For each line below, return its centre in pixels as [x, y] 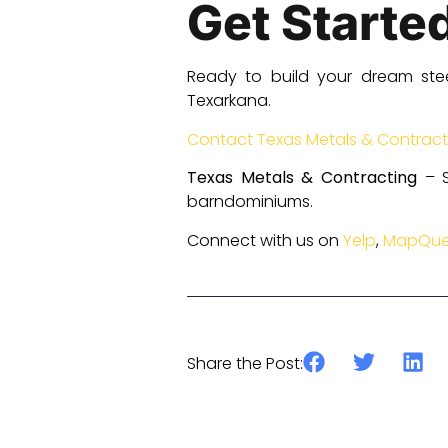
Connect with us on [265, 240]
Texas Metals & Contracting [302, 178]
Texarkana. [229, 101]
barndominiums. [250, 202]
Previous [220, 338]
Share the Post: [245, 363]
